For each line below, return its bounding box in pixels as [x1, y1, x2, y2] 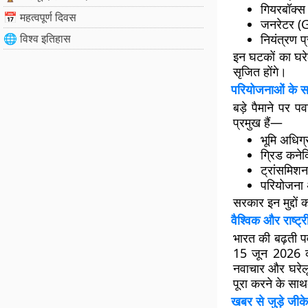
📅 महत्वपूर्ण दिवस [3, 10, 76, 25]
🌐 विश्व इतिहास [3, 31, 71, 46]
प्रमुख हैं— [232, 114, 283, 131]
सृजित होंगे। [232, 63, 287, 80]
